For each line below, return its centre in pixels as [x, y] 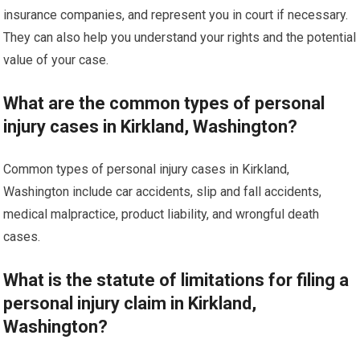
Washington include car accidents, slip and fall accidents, [163, 192]
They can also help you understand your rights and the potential [180, 38]
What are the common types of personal [164, 104]
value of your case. [56, 60]
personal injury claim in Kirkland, [130, 304]
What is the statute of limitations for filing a [176, 280]
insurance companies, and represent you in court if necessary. [176, 15]
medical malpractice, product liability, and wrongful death [162, 215]
